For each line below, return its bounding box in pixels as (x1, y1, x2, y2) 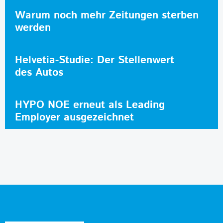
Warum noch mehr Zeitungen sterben (15, 7, 199, 23)
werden (15, 20, 51, 35)
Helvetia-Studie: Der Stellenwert (15, 52, 174, 68)
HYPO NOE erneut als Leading (15, 97, 165, 112)
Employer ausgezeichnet (15, 110, 134, 125)
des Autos (15, 65, 63, 80)
